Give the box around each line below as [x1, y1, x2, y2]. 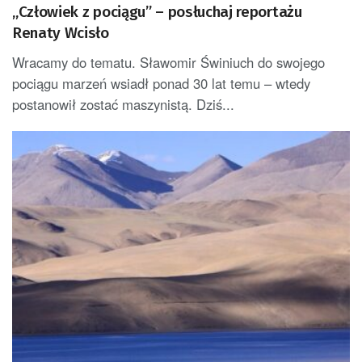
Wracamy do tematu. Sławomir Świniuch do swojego [12, 52, 325, 72]
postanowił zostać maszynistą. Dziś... [12, 94, 234, 114]
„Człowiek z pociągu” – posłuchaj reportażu [12, 2, 302, 21]
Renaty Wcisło [12, 23, 109, 42]
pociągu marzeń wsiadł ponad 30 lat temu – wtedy [12, 73, 310, 93]
